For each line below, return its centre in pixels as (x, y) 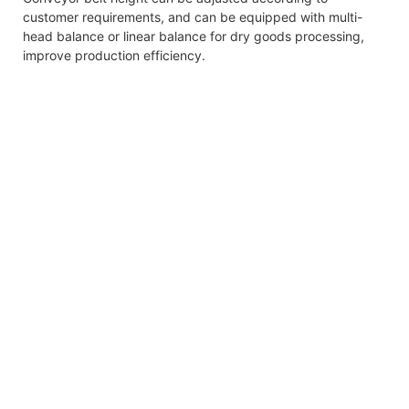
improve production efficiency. (114, 55)
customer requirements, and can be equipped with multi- (193, 16)
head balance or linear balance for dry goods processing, (194, 36)
